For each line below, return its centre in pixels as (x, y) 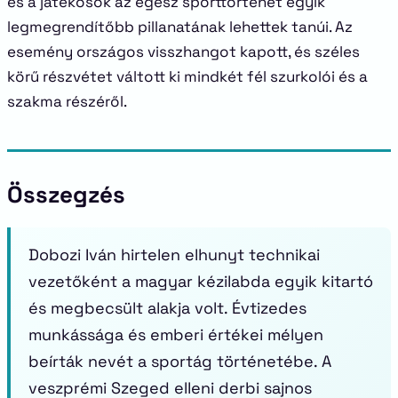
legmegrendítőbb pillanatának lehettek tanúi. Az (180, 27)
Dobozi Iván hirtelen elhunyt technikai (174, 255)
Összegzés (66, 195)
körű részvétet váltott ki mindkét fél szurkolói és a (187, 76)
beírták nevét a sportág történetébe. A (180, 361)
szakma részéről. (67, 101)
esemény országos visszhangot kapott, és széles (183, 52)
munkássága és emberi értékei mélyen (176, 334)
